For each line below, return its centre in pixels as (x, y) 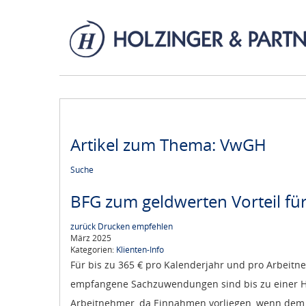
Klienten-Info (140, 250)
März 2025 (91, 238)
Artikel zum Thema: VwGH (168, 145)
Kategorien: (93, 250)
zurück (83, 227)
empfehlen (152, 227)
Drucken (114, 227)
